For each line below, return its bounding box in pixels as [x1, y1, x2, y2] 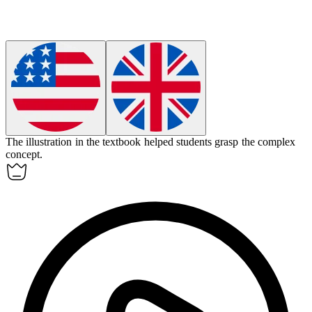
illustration [26, 136, 72, 148]
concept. [6, 148, 42, 161]
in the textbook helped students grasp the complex [75, 136, 295, 148]
